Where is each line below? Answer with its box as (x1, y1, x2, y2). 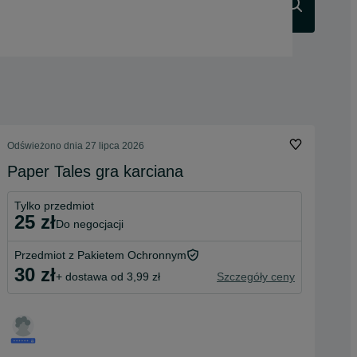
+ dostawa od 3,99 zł (56, 269, 160, 283)
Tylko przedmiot (14, 199, 94, 212)
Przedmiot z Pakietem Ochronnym (14, 249, 186, 261)
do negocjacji (64, 217, 124, 230)
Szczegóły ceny (217, 269, 295, 283)
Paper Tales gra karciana (7, 163, 183, 180)
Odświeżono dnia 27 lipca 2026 (7, 140, 144, 151)
